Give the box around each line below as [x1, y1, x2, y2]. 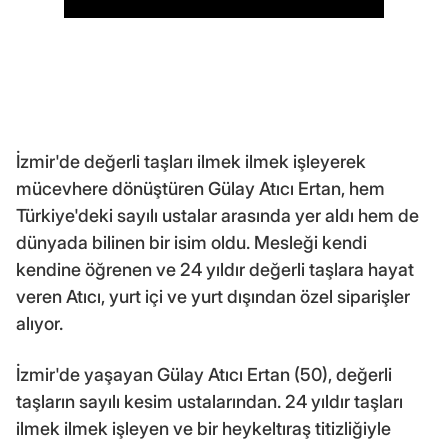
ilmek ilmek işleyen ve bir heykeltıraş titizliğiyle [16, 418, 391, 440]
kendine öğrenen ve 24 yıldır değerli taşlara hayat [16, 259, 414, 281]
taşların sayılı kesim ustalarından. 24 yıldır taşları [16, 391, 403, 413]
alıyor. [16, 313, 63, 335]
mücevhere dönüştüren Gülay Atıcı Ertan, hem [16, 178, 385, 200]
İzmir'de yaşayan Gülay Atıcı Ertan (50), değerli [16, 364, 392, 386]
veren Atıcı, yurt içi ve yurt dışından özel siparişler [16, 286, 410, 308]
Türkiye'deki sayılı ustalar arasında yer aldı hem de [16, 205, 419, 227]
